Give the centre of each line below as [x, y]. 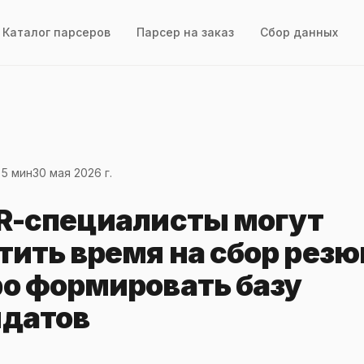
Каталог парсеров [56, 32]
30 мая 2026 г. [72, 173]
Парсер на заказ [185, 32]
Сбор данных [299, 32]
